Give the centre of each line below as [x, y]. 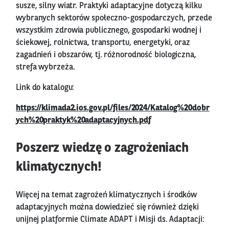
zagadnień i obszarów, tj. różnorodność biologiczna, [106, 55]
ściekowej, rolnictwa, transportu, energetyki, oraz [103, 43]
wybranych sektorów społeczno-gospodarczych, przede [114, 18]
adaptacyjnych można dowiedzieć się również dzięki [108, 207]
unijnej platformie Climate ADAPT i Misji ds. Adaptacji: [110, 220]
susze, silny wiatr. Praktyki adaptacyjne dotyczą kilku [109, 6]
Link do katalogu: [45, 88]
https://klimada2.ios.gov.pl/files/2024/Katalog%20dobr [113, 108]
